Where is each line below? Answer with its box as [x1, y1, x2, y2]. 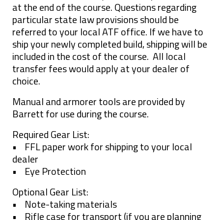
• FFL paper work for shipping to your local [12, 138, 192, 154]
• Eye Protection [12, 163, 86, 179]
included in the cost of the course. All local [12, 48, 186, 64]
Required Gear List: [12, 126, 89, 142]
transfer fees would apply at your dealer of [12, 60, 190, 76]
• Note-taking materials [12, 196, 117, 212]
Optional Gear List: [12, 184, 88, 199]
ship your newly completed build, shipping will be [12, 36, 207, 52]
